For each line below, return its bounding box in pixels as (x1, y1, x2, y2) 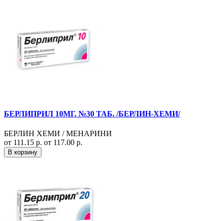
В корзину (8, 148, 37, 156)
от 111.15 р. (4, 138, 44, 147)
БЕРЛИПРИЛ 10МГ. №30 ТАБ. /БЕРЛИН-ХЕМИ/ (4, 110, 180, 118)
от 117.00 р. (44, 138, 82, 147)
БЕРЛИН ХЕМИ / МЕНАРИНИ (4, 129, 112, 138)
